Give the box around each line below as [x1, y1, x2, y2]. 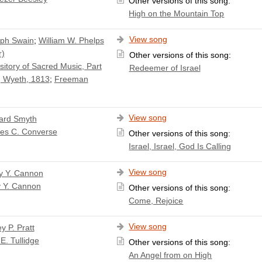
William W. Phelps [38, 35, 104, 45]
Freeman [54, 74, 88, 84]
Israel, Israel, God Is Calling [129, 141, 232, 151]
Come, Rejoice [129, 195, 184, 205]
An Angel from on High [129, 250, 212, 260]
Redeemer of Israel [129, 63, 201, 73]
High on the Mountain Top [129, 8, 225, 18]
